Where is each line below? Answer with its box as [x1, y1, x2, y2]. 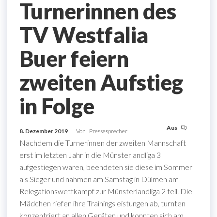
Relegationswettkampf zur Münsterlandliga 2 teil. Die [19, 186, 192, 196]
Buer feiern [19, 46, 129, 72]
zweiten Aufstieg [19, 69, 184, 96]
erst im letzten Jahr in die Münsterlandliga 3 [19, 150, 161, 160]
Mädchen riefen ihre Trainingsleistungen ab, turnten [19, 199, 186, 208]
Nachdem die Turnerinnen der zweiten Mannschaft [19, 138, 186, 148]
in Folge [19, 93, 94, 120]
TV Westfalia [19, 22, 148, 48]
